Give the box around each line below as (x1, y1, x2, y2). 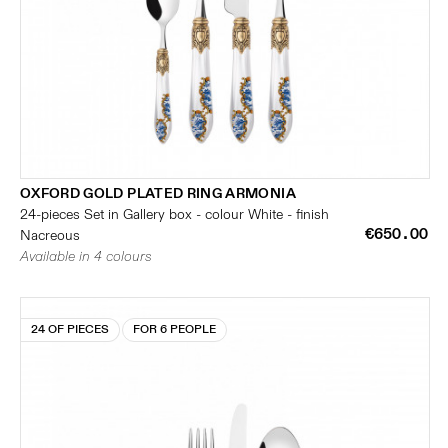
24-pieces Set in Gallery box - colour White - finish (20, 206, 329, 223)
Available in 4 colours (20, 248, 152, 265)
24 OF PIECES (31, 322, 109, 337)
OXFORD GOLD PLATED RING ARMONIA (20, 185, 296, 202)
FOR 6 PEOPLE (133, 322, 216, 337)
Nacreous (20, 227, 80, 244)
